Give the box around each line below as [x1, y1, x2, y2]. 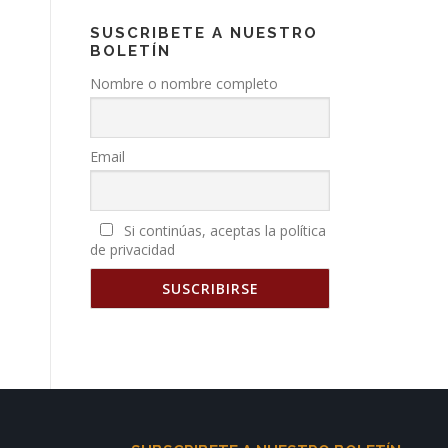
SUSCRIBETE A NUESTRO [90, 24, 318, 42]
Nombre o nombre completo [90, 74, 278, 93]
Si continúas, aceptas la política [120, 220, 326, 240]
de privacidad [90, 239, 175, 259]
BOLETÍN [90, 42, 171, 60]
